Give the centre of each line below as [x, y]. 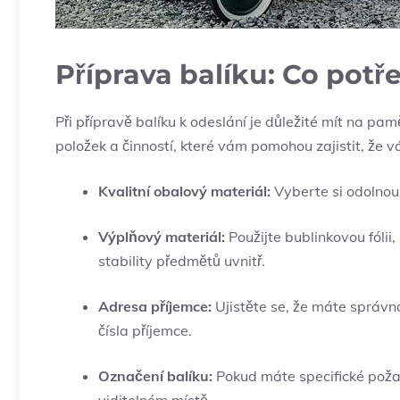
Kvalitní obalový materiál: [184, 192]
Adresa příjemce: [155, 307]
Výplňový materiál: [162, 237]
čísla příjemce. [145, 331]
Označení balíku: [155, 376]
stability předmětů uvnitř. [182, 261]
